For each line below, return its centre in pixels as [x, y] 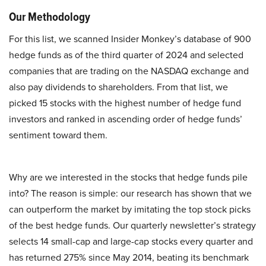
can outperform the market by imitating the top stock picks [130, 209]
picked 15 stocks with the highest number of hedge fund [125, 103]
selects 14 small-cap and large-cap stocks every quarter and [131, 241]
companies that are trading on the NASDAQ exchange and [129, 71]
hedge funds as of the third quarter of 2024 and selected [126, 55]
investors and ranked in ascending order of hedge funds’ [126, 119]
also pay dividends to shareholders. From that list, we [118, 87]
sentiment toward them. [58, 135]
